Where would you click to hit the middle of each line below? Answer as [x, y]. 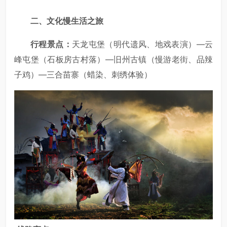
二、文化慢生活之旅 [67, 21]
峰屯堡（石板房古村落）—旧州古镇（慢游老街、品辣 [113, 60]
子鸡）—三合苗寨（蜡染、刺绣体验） [83, 75]
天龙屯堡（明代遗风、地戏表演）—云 [142, 44]
